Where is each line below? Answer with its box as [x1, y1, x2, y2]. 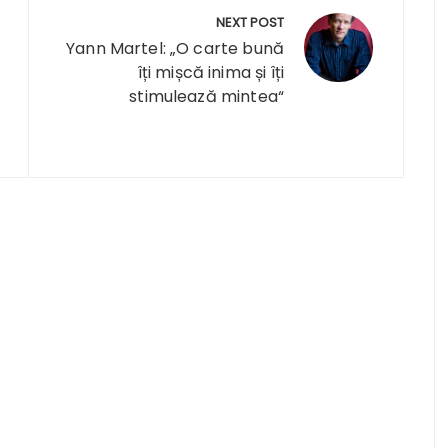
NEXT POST [216, 13, 284, 32]
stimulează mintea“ [129, 85, 284, 108]
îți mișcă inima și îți [137, 61, 284, 84]
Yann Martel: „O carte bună [66, 37, 284, 60]
